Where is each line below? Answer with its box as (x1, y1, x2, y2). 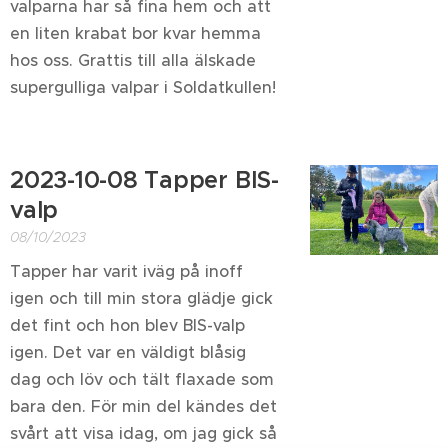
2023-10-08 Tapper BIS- (10, 165, 279, 195)
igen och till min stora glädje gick (10, 288, 273, 308)
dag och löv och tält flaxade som (10, 369, 274, 389)
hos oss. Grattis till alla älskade (10, 50, 256, 70)
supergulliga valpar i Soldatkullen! (10, 77, 276, 97)
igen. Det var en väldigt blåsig (10, 342, 246, 362)
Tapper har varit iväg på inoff (10, 261, 243, 281)
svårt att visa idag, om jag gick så (10, 423, 277, 443)
